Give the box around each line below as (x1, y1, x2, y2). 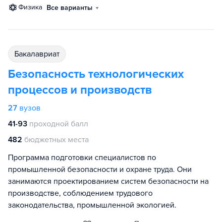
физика (24, 3, 42, 11)
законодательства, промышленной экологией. (8, 200, 176, 210)
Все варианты (47, 3, 93, 12)
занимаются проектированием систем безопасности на (8, 176, 209, 186)
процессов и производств (8, 83, 152, 97)
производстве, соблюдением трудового (8, 188, 153, 198)
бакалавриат (19, 49, 59, 59)
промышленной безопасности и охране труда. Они (8, 165, 192, 174)
